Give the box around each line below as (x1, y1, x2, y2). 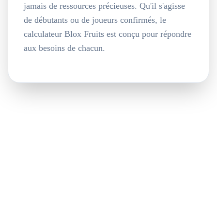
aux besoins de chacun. (24, 43, 105, 53)
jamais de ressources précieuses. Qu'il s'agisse (24, 1, 185, 11)
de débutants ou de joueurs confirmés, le (24, 15, 166, 25)
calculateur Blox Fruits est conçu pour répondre (24, 29, 191, 39)
